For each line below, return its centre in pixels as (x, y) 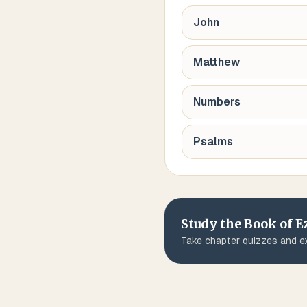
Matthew (217, 62)
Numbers (217, 102)
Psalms (213, 142)
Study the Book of (238, 224)
